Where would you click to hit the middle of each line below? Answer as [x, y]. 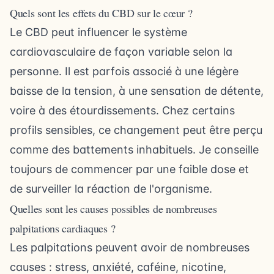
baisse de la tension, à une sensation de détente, [137, 91]
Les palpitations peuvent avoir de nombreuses [130, 247]
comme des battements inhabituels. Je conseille [134, 150]
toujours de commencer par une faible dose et [129, 169]
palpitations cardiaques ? [63, 228]
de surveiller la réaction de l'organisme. [111, 189]
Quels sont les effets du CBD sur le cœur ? [101, 13]
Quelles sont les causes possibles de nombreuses [113, 209]
